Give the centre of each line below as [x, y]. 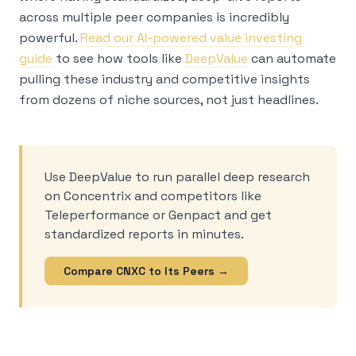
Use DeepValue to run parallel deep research [177, 177]
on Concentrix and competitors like [153, 196]
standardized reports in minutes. [144, 234]
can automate [292, 58]
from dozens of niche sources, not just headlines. [169, 100]
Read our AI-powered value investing [191, 38]
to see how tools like [119, 58]
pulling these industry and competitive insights [164, 79]
